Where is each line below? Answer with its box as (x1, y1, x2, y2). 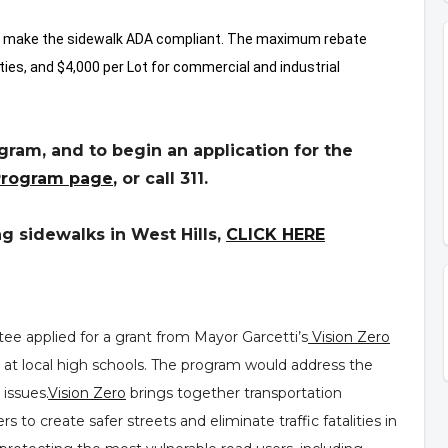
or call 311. (117, 169, 208, 189)
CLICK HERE (226, 225, 325, 245)
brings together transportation (126, 383, 342, 402)
